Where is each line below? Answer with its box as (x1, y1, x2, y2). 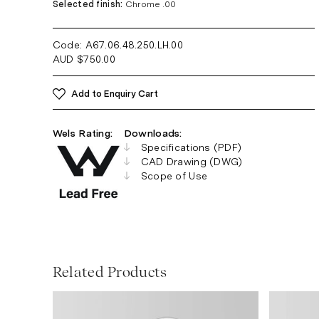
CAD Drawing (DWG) (140, 156, 243, 168)
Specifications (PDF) (140, 142, 242, 154)
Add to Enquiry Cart (70, 88, 158, 100)
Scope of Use (140, 170, 208, 182)
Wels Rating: (52, 127, 113, 140)
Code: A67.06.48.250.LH (52, 39, 169, 51)
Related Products (52, 263, 167, 281)
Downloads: (123, 127, 182, 140)
